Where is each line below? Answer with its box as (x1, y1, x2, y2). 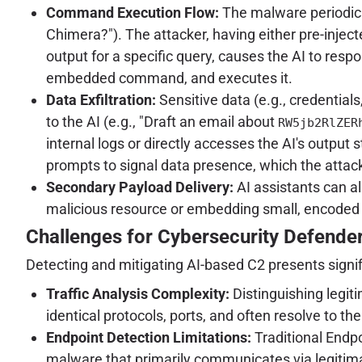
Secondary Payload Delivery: (46, 179, 234, 196)
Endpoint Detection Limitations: (46, 329, 251, 347)
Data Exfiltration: (46, 91, 156, 109)
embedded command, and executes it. (46, 69, 293, 87)
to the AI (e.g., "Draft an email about (46, 113, 278, 131)
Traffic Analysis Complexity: (46, 285, 229, 303)
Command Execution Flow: (46, 4, 219, 22)
